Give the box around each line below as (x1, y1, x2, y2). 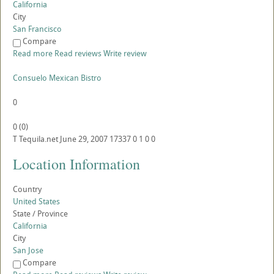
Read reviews (54, 48, 102, 59)
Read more (13, 48, 53, 59)
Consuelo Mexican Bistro (13, 72, 102, 84)
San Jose (13, 245, 43, 256)
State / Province (13, 208, 68, 220)
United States (13, 196, 60, 207)
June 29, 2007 (60, 133, 108, 145)
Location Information (13, 154, 140, 174)
